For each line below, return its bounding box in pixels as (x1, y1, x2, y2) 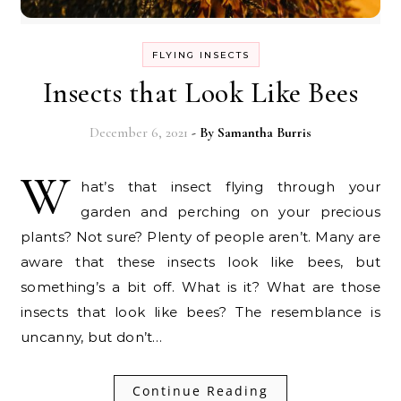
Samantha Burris (218, 124, 311, 141)
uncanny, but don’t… (21, 328, 163, 346)
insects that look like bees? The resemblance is (21, 303, 380, 320)
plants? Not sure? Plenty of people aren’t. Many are (21, 227, 380, 245)
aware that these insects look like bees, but (21, 252, 380, 270)
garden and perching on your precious (81, 202, 380, 220)
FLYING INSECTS (151, 48, 250, 61)
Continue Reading (132, 381, 269, 399)
